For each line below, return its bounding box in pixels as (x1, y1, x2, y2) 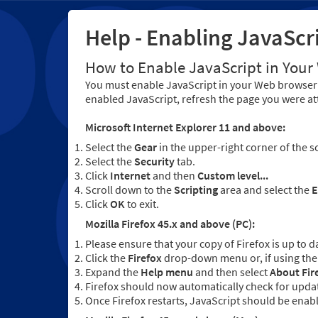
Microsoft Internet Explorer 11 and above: (85, 120, 285, 135)
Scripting (174, 182, 218, 197)
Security (134, 154, 175, 169)
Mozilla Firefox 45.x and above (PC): (85, 216, 255, 231)
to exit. (125, 197, 159, 212)
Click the (85, 251, 128, 265)
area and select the (218, 182, 312, 197)
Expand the (85, 265, 141, 280)
